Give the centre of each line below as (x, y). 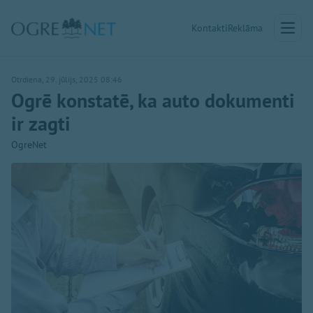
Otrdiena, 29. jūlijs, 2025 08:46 (67, 79)
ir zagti (41, 123)
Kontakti (210, 28)
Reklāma (245, 28)
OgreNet (29, 145)
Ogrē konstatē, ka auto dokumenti (153, 100)
